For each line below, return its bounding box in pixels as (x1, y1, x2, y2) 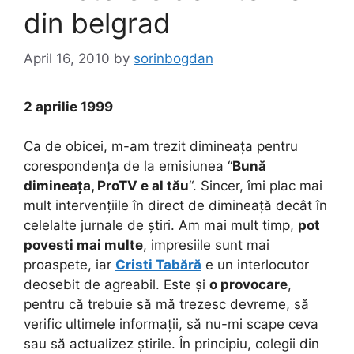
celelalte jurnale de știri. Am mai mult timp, (24, 217, 298, 233)
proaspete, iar (24, 257, 115, 273)
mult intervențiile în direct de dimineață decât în (24, 198, 327, 213)
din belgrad (24, 6, 171, 40)
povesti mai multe (24, 237, 143, 253)
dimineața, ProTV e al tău (24, 178, 189, 194)
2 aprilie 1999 (24, 98, 113, 115)
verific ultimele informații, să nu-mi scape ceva (24, 316, 318, 332)
